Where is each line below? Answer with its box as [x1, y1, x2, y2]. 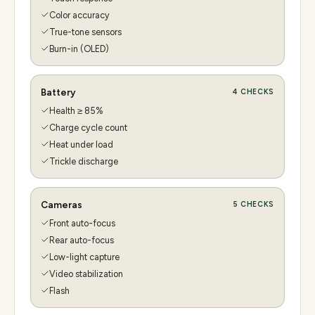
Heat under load [49, 139, 113, 150]
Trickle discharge [49, 155, 118, 167]
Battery [41, 86, 76, 98]
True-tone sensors [49, 26, 122, 37]
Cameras [41, 198, 82, 210]
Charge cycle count [49, 122, 127, 133]
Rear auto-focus [49, 234, 114, 245]
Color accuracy [49, 9, 110, 20]
